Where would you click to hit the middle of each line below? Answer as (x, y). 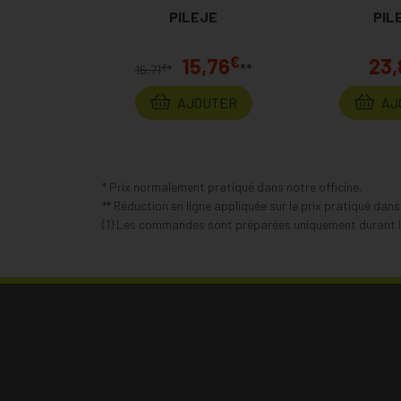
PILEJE (193, 17)
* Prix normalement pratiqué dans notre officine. (232, 187)
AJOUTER (205, 102)
